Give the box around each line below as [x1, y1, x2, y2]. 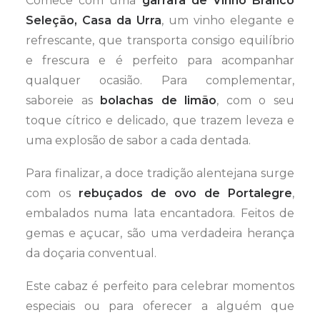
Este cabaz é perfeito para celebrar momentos [26, 279, 294, 293]
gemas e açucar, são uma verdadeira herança [26, 226, 294, 240]
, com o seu [216, 94, 295, 107]
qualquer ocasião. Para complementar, [26, 74, 294, 87]
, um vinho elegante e [161, 14, 294, 27]
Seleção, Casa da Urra [26, 14, 161, 27]
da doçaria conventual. [26, 246, 156, 260]
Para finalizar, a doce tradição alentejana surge [26, 166, 294, 180]
